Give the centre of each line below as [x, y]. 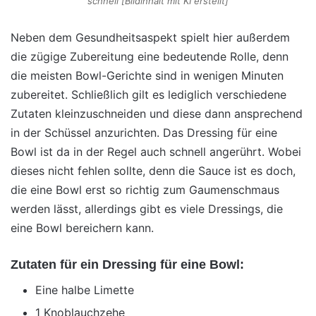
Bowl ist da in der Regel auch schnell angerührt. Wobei [156, 152]
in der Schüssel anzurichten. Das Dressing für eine [144, 133]
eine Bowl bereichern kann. [82, 228]
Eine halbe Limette [85, 290]
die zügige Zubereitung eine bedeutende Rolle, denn [150, 56]
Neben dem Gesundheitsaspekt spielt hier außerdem [150, 37]
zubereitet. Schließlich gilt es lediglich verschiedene [148, 95]
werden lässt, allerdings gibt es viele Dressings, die [147, 209]
